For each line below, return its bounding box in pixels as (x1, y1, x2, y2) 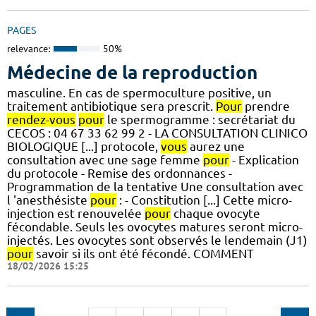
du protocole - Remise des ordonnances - (7, 166, 232, 180)
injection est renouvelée (7, 206, 145, 220)
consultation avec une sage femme (7, 152, 203, 166)
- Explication (229, 152, 299, 166)
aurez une (187, 139, 245, 153)
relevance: (7, 42, 50, 56)
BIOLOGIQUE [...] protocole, (7, 139, 161, 153)
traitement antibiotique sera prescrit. (7, 99, 216, 113)
